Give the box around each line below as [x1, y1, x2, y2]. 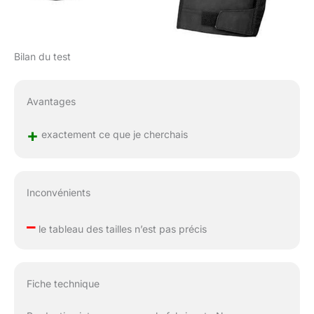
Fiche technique [26, 277, 100, 289]
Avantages [26, 95, 76, 108]
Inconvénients [26, 186, 90, 198]
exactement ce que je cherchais [38, 128, 188, 140]
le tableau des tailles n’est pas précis [35, 222, 207, 235]
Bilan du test [14, 50, 71, 63]
